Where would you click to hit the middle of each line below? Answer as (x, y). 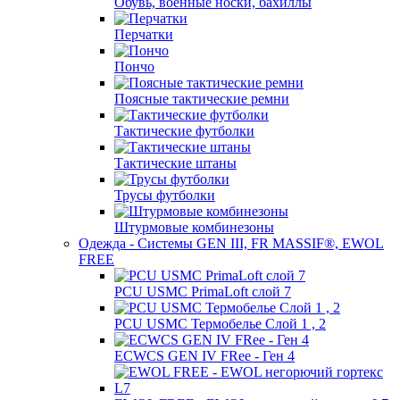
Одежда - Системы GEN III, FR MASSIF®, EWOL (231, 243)
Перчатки (144, 34)
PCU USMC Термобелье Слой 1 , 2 (220, 324)
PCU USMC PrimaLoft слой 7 (203, 292)
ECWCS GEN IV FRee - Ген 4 (204, 356)
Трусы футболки (165, 195)
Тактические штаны (175, 163)
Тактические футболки (184, 131)
